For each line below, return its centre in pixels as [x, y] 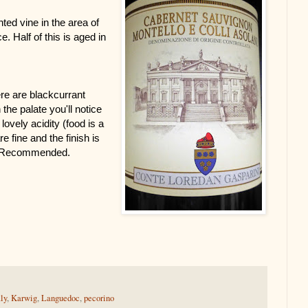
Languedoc [60, 298]
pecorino [99, 298]
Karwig [24, 298]
